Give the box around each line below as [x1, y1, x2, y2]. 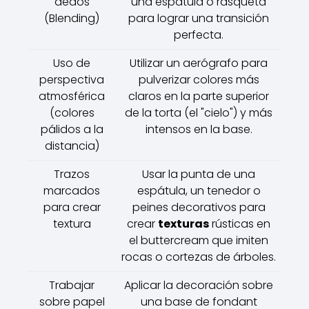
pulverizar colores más [138, 72, 259, 88]
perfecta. [174, 27, 223, 43]
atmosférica [39, 88, 105, 105]
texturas [158, 216, 209, 232]
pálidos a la [40, 121, 103, 138]
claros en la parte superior [128, 88, 269, 105]
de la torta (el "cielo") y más [125, 105, 272, 121]
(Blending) [44, 10, 99, 27]
